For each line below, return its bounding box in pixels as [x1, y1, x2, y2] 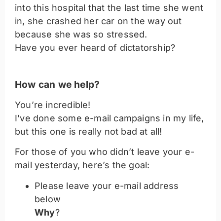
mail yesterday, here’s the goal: [15, 160, 150, 171]
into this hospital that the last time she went [15, 2, 204, 13]
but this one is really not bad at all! [15, 126, 162, 137]
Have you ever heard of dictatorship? [15, 42, 176, 53]
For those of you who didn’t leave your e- [15, 147, 195, 157]
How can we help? [15, 78, 100, 91]
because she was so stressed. [15, 29, 147, 40]
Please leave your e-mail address [35, 180, 179, 191]
